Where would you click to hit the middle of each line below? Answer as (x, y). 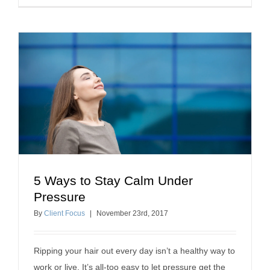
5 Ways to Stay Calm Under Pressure (135, 194)
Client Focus (64, 214)
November (115, 214)
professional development (135, 208)
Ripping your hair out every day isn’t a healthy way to (134, 251)
